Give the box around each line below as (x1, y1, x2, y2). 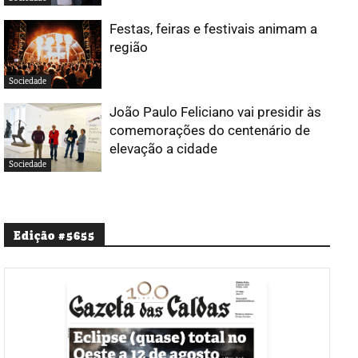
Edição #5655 (14, 228, 95, 243)
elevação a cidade (109, 140, 218, 157)
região (109, 39, 149, 56)
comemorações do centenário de (109, 121, 311, 138)
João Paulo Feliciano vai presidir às (109, 103, 322, 120)
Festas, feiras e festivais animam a (109, 21, 318, 38)
